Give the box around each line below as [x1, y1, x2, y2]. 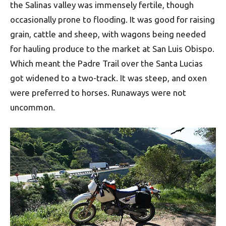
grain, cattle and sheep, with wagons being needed [10, 29, 206, 39]
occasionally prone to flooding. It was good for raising [10, 15, 215, 25]
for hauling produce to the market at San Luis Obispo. [10, 44, 214, 54]
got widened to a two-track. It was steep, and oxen [10, 73, 207, 83]
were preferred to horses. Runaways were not [10, 88, 186, 98]
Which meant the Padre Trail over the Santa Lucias [10, 59, 203, 69]
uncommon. [10, 102, 55, 112]
